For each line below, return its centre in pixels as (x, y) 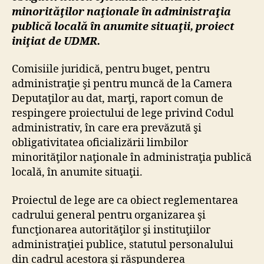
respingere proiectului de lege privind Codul (123, 114)
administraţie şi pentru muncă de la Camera (122, 84)
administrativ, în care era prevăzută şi (107, 128)
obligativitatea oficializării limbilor (100, 143)
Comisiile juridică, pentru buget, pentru (111, 70)
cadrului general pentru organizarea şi (109, 215)
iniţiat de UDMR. (56, 41)
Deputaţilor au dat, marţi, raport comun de (118, 99)
